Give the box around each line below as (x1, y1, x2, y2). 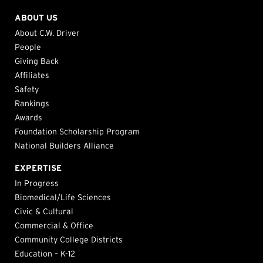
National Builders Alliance (15, 141, 114, 150)
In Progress (15, 178, 59, 188)
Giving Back (15, 56, 59, 66)
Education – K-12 (15, 249, 75, 258)
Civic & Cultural (15, 207, 73, 216)
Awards (15, 113, 42, 122)
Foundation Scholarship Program (15, 127, 140, 136)
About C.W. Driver (15, 28, 80, 38)
